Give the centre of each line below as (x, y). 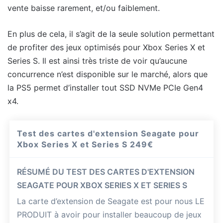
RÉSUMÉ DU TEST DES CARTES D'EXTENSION (106, 171)
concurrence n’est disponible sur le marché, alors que (108, 74)
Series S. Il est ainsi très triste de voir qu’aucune (97, 60)
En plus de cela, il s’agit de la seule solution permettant (111, 34)
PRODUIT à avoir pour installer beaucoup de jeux (110, 214)
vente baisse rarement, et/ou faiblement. (84, 8)
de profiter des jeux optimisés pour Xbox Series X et (106, 47)
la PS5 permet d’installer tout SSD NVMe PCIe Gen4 (105, 87)
